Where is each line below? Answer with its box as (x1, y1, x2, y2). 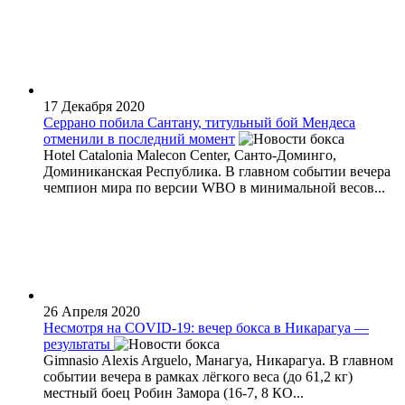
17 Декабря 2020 (43, 98, 145, 114)
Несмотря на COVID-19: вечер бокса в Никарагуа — (43, 319, 369, 335)
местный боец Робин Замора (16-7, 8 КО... (43, 384, 304, 400)
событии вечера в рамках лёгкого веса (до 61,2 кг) (43, 368, 353, 384)
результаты (43, 335, 114, 352)
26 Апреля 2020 (43, 303, 140, 319)
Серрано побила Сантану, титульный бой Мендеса (43, 114, 355, 130)
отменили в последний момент (43, 130, 235, 146)
